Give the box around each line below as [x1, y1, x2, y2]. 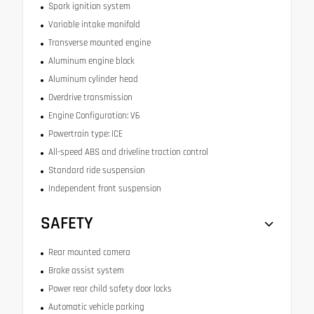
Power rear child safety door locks [48, 283, 172, 295]
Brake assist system [48, 265, 124, 277]
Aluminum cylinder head [48, 74, 138, 86]
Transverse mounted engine [48, 37, 151, 49]
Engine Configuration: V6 [48, 110, 139, 122]
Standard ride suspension [48, 165, 145, 177]
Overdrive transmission [48, 92, 132, 104]
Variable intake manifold [48, 19, 140, 31]
